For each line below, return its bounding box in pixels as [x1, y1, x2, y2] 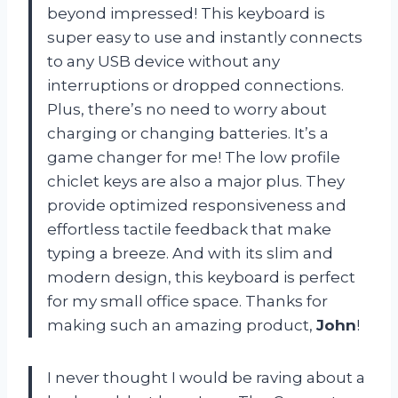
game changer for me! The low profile [47, 147, 340, 166]
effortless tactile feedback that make [47, 219, 331, 238]
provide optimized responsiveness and [47, 195, 346, 214]
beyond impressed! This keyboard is [47, 4, 325, 22]
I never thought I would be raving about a [47, 368, 365, 386]
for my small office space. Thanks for [47, 291, 328, 310]
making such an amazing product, [47, 315, 316, 334]
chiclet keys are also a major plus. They [47, 171, 345, 190]
